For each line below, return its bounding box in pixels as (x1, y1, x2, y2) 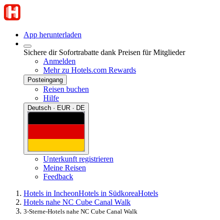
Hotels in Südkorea (79, 189, 138, 197)
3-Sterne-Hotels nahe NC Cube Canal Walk (24, 207, 137, 215)
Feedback (43, 172, 73, 181)
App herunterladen (24, 30, 82, 39)
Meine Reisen (43, 163, 86, 172)
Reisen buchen (43, 85, 89, 93)
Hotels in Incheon (24, 189, 79, 197)
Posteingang (27, 76, 63, 83)
